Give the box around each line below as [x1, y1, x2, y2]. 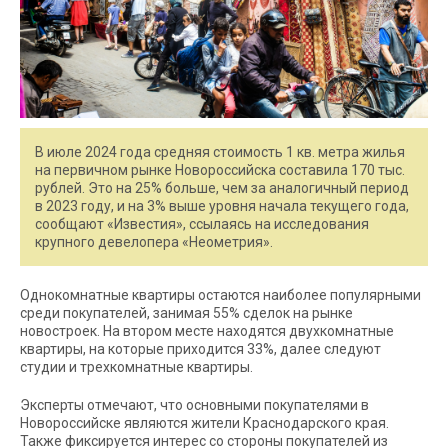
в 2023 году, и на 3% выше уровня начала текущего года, [35, 198, 409, 214]
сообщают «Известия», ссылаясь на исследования [35, 216, 369, 232]
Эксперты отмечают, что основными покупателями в [20, 397, 369, 413]
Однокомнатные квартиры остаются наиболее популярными [20, 287, 421, 303]
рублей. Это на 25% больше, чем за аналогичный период [35, 180, 409, 196]
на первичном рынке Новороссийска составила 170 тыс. [35, 162, 405, 178]
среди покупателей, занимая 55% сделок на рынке [20, 305, 353, 321]
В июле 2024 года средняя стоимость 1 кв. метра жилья [35, 144, 405, 160]
